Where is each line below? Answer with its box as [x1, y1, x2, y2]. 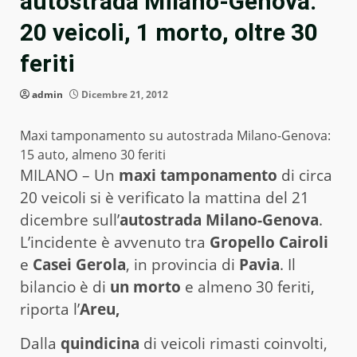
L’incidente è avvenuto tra [20, 232, 210, 253]
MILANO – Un [20, 165, 115, 186]
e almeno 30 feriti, [181, 277, 315, 298]
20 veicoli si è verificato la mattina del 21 [20, 187, 309, 209]
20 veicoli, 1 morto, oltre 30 [20, 18, 318, 47]
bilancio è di [20, 277, 110, 298]
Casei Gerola [33, 254, 126, 276]
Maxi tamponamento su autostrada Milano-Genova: [20, 127, 331, 145]
